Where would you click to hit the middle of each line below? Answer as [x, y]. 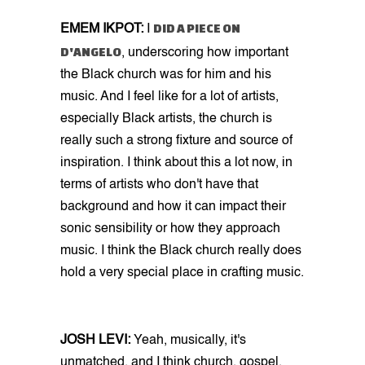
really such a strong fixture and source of [176, 141]
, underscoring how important [205, 53]
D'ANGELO [91, 51]
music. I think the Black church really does [181, 251]
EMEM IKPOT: [102, 29]
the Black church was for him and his [166, 75]
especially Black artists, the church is [166, 119]
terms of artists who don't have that [159, 185]
